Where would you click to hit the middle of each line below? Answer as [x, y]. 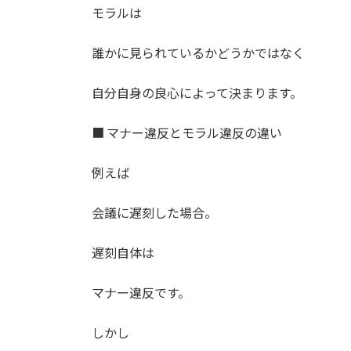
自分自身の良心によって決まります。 [197, 92]
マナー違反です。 [141, 292]
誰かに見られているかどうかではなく [198, 52]
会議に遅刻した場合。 [154, 212]
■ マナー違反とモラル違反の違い [187, 132]
